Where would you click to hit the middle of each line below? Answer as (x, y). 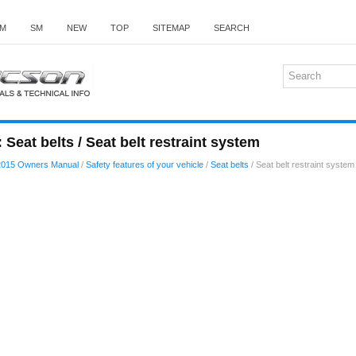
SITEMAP (171, 28)
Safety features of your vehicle (145, 164)
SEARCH (232, 28)
